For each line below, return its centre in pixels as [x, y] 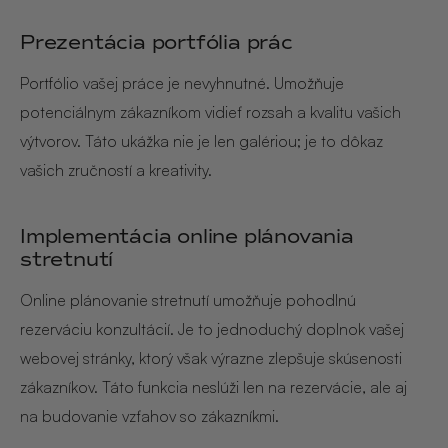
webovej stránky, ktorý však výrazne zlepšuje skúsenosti [211, 357]
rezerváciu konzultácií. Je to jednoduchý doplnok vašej [212, 328]
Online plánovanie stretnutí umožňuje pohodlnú [188, 299]
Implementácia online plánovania [187, 235]
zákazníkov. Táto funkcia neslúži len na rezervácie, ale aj [213, 386]
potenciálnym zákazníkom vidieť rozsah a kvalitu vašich [210, 111]
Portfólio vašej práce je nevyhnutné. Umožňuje [182, 82]
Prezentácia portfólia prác [156, 41]
